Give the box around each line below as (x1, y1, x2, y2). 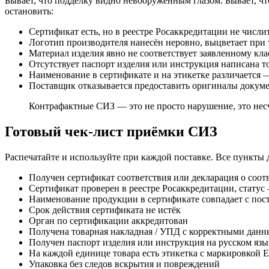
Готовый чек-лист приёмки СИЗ (5, 124, 217, 140)
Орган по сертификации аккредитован (29, 216, 188, 226)
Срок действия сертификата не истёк (29, 205, 181, 216)
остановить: (5, 6, 53, 17)
